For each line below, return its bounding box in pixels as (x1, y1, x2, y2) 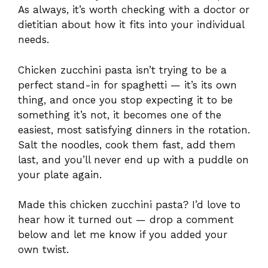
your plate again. (18, 168, 102, 181)
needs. (18, 33, 49, 46)
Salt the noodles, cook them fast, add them (18, 138, 236, 151)
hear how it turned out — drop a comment (18, 214, 234, 226)
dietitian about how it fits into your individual (18, 19, 244, 31)
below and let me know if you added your (18, 229, 227, 241)
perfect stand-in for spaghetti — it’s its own (18, 78, 237, 91)
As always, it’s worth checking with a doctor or (18, 4, 249, 16)
